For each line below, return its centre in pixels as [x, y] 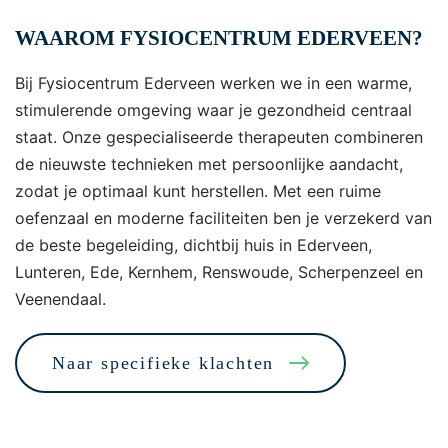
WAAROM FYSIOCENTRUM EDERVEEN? [219, 38]
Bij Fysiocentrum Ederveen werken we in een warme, [213, 83]
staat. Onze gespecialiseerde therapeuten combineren [219, 137]
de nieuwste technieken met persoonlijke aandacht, [209, 164]
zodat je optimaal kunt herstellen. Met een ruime [198, 191]
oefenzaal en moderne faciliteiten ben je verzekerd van [223, 218]
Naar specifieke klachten [163, 363]
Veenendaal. [60, 299]
